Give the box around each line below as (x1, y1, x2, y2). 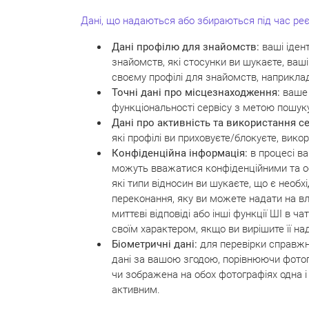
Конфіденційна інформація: (112, 146, 248, 159)
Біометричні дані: (112, 237, 197, 250)
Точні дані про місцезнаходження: (112, 86, 280, 99)
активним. (112, 283, 160, 296)
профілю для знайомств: (137, 40, 259, 53)
